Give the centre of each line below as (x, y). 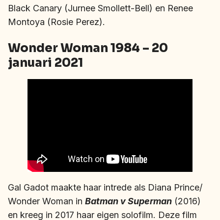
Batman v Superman (128, 201)
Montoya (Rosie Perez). (56, 22)
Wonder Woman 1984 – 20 (88, 48)
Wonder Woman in (46, 201)
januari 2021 (45, 63)
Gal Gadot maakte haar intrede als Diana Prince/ (105, 188)
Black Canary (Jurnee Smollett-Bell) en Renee (100, 8)
